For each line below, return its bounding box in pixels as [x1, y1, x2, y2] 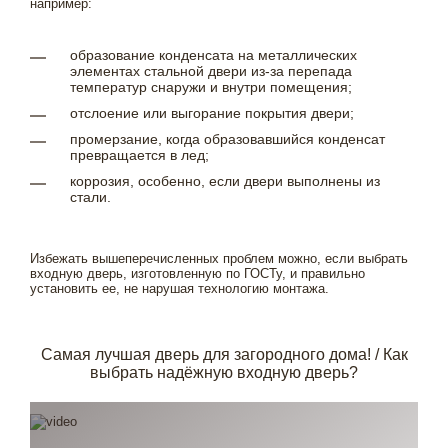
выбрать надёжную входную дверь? [90, 364, 358, 381]
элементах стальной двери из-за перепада [70, 63, 352, 79]
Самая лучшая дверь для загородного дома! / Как [40, 346, 408, 363]
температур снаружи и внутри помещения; [70, 79, 352, 95]
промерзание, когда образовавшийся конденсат [70, 131, 385, 147]
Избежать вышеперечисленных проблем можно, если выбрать [30, 251, 408, 266]
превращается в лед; [70, 147, 209, 163]
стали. [70, 189, 111, 205]
